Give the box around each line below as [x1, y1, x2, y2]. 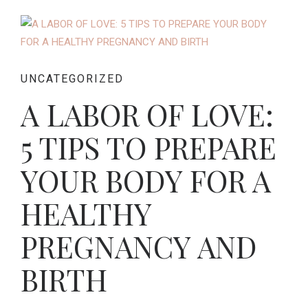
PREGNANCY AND [21, 226, 257, 267]
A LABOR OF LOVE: [21, 94, 274, 135]
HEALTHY [21, 193, 151, 234]
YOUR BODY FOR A [21, 160, 271, 201]
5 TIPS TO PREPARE [21, 127, 276, 168]
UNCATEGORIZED [21, 72, 124, 86]
